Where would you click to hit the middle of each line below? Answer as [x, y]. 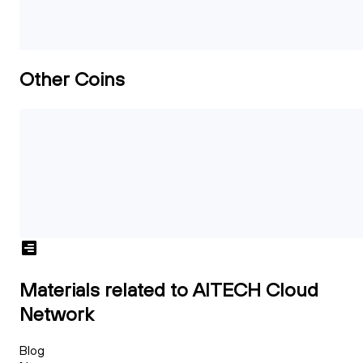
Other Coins [72, 79]
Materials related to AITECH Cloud [169, 289]
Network [57, 313]
